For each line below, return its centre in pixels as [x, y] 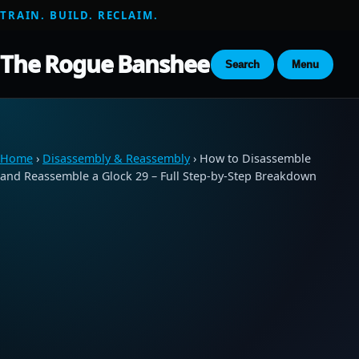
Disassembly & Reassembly [116, 158]
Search [242, 64]
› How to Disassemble [250, 158]
